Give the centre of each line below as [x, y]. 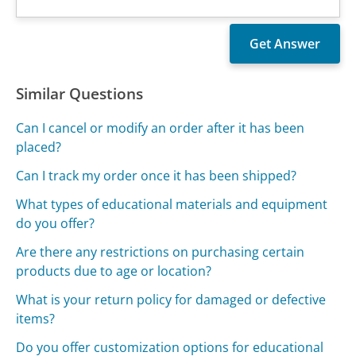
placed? [39, 147]
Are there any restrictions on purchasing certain [161, 252]
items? [36, 319]
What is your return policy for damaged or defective [171, 300]
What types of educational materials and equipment [172, 205]
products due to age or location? [114, 271]
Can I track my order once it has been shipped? [157, 176]
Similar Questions [80, 94]
